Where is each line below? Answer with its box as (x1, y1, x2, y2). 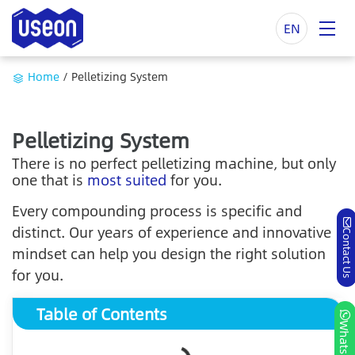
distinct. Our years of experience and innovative (12, 220, 331, 243)
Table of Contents (36, 301, 167, 326)
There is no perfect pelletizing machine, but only (12, 152, 336, 175)
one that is (12, 169, 83, 192)
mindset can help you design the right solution (12, 242, 326, 265)
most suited (87, 169, 166, 192)
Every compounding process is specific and (12, 199, 302, 222)
